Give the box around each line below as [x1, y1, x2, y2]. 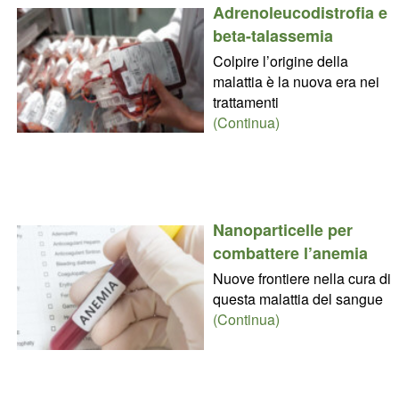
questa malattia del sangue [212, 289, 383, 310]
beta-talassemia [212, 24, 333, 48]
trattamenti [212, 92, 279, 113]
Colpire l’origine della [212, 51, 348, 72]
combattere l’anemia [212, 241, 368, 265]
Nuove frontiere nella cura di [212, 268, 391, 289]
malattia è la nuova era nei [212, 71, 379, 93]
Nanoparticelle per [212, 218, 353, 242]
